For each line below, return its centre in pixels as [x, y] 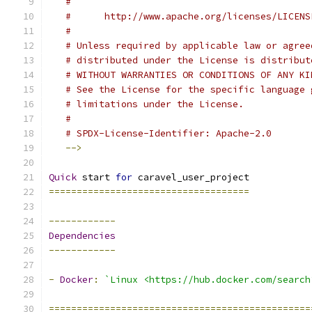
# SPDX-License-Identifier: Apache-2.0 [169, 133]
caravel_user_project [191, 177]
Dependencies [82, 236]
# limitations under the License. [155, 104]
